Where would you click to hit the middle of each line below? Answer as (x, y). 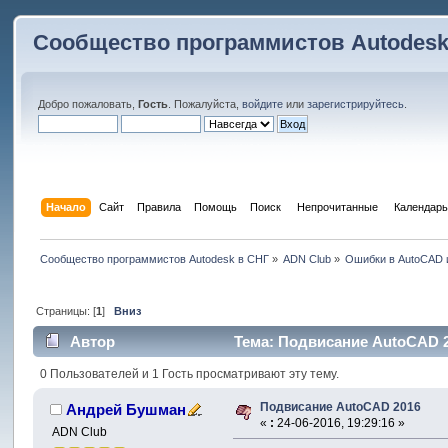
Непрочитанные (337, 206)
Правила (158, 206)
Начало (65, 206)
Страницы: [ (65, 310)
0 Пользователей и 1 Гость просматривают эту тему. (189, 373)
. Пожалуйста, (205, 104)
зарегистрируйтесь (356, 104)
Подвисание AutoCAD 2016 (341, 406)
